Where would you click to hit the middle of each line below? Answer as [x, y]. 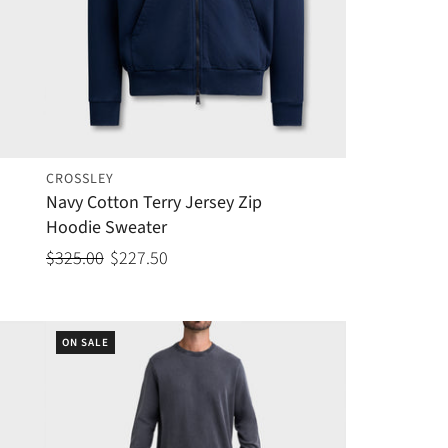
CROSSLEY [79, 179]
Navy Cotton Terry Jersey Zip [153, 203]
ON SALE [85, 343]
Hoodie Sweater [106, 228]
